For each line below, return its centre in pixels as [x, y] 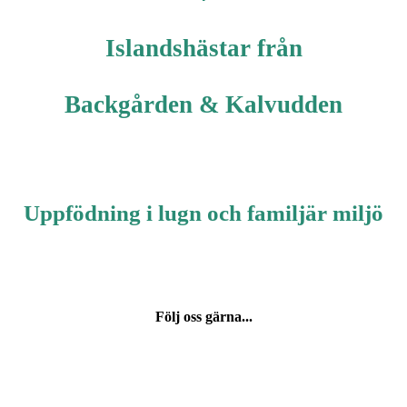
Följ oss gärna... [203, 317]
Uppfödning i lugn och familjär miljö [203, 213]
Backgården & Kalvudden [203, 105]
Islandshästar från [203, 49]
